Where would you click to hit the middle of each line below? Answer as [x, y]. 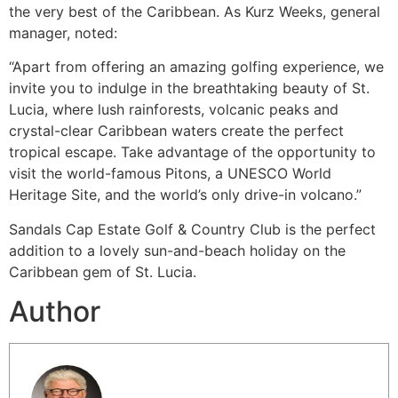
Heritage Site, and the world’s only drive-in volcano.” [185, 195]
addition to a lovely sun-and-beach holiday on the [177, 250]
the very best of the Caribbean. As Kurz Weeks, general [195, 12]
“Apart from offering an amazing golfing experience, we [196, 67]
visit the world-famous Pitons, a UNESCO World [170, 174]
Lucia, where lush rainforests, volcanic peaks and [174, 110]
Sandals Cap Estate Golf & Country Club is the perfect [192, 229]
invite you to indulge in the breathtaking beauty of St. [189, 88]
